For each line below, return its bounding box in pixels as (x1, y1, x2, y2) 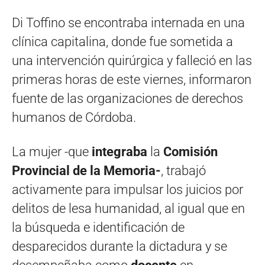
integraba (89, 144, 147, 160)
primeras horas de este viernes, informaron (12, 72, 251, 88)
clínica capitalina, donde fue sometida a (12, 34, 233, 50)
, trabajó (161, 163, 206, 179)
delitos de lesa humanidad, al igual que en (12, 201, 245, 216)
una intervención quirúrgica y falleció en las (12, 53, 252, 69)
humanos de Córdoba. (12, 110, 136, 125)
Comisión (163, 144, 218, 160)
